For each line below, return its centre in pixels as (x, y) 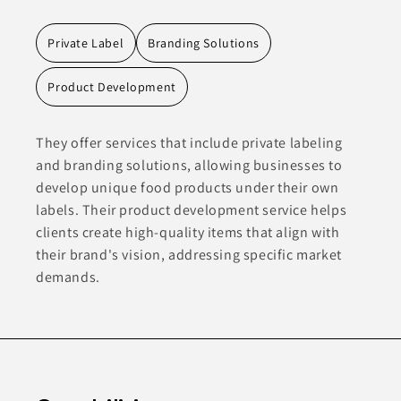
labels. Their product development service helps (192, 210)
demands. (68, 277)
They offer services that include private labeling (189, 143)
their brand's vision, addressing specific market (189, 255)
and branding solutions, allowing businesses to (189, 166)
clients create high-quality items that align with (188, 233)
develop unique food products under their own (188, 188)
